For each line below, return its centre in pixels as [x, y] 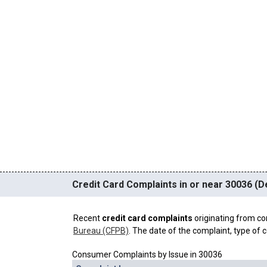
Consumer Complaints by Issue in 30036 [147, 255]
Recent [87, 218]
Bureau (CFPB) [101, 230]
